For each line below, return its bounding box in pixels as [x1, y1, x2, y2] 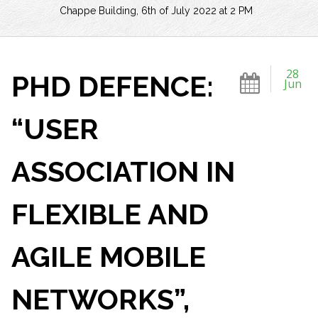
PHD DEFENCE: [11, 70, 214, 103]
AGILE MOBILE [11, 240, 206, 273]
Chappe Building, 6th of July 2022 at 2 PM [60, 5, 253, 16]
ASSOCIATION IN [11, 155, 235, 188]
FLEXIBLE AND [11, 197, 209, 231]
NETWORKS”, [11, 283, 190, 316]
